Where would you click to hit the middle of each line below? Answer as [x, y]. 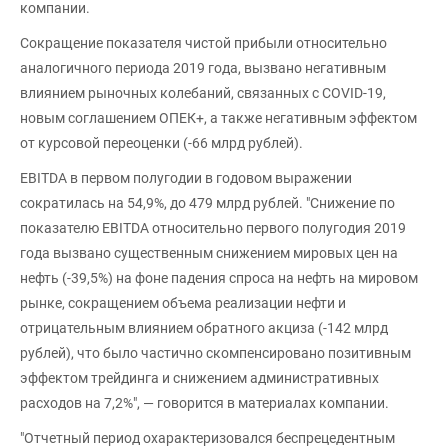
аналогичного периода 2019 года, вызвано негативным [203, 68]
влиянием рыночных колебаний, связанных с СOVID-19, [203, 93]
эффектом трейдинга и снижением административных [199, 378]
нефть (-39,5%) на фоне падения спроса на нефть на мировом [219, 278]
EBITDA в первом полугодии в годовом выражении [186, 178]
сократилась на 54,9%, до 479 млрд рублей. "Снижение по [207, 203]
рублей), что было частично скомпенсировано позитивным [215, 353]
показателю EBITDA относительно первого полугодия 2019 [213, 228]
